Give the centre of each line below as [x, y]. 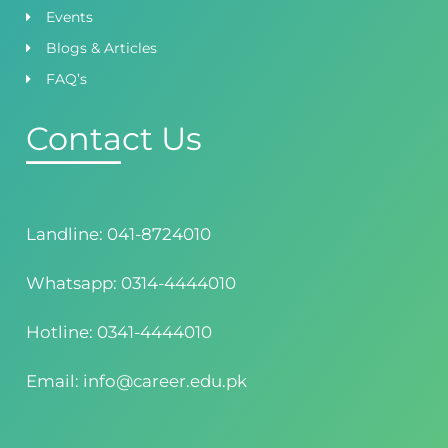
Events [70, 16]
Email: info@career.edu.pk [137, 380]
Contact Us [114, 138]
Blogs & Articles [102, 47]
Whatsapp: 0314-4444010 [131, 282]
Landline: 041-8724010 [119, 233]
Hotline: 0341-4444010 [119, 331]
